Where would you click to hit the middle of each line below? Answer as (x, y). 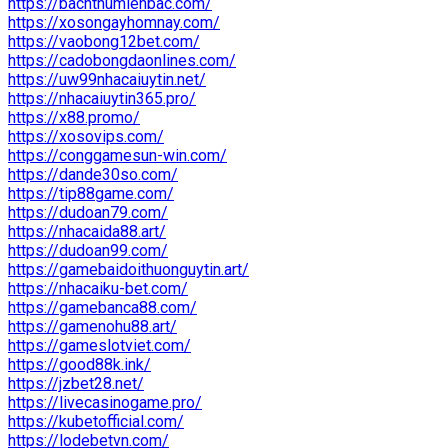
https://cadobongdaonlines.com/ (122, 60)
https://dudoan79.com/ (88, 212)
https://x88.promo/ (74, 117)
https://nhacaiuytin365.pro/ (102, 98)
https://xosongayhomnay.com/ (114, 22)
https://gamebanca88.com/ (102, 307)
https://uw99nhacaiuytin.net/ (107, 79)
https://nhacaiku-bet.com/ (98, 288)
